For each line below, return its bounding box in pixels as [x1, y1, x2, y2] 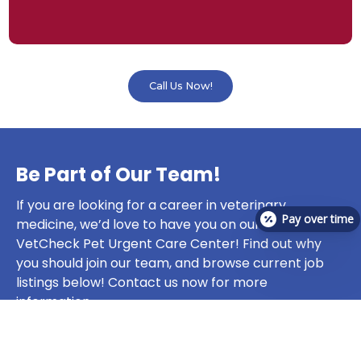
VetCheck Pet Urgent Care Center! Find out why [16, 234, 322, 254]
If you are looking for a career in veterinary [16, 196, 286, 215]
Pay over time [281, 211, 354, 226]
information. [16, 293, 93, 312]
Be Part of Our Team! [16, 161, 221, 189]
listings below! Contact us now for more [16, 273, 268, 293]
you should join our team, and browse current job [16, 254, 324, 273]
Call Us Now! [148, 80, 213, 93]
